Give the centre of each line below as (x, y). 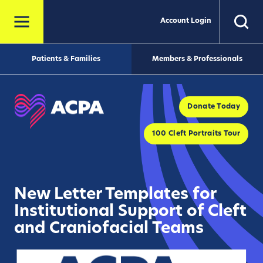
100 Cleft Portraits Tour (196, 134)
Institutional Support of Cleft (130, 212)
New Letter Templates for (115, 195)
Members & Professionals (197, 59)
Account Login (186, 21)
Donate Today (214, 107)
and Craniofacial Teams (109, 229)
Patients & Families (66, 59)
